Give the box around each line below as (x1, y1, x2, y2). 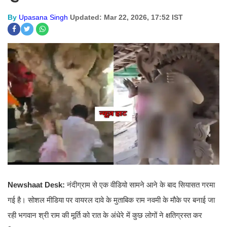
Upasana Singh (19, 13, 68, 21)
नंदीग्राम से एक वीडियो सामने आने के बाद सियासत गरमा (67, 180, 215, 190)
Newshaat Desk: (8, 180, 67, 190)
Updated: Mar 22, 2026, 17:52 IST (70, 13, 183, 21)
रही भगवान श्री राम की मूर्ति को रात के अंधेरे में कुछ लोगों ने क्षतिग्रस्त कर (8, 211, 202, 220)
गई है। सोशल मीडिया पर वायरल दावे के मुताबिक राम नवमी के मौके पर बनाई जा (8, 196, 215, 205)
